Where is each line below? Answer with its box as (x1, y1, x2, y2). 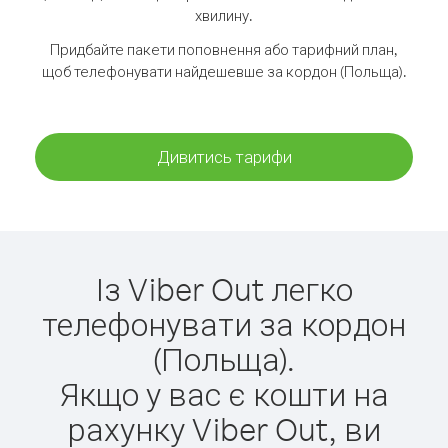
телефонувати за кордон (42, 303, 406, 344)
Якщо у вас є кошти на (59, 373, 389, 414)
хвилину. (195, 6, 253, 25)
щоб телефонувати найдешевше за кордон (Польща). (41, 62, 407, 81)
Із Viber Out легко (95, 268, 353, 309)
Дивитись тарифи (156, 146, 292, 167)
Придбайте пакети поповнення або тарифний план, (50, 40, 398, 59)
